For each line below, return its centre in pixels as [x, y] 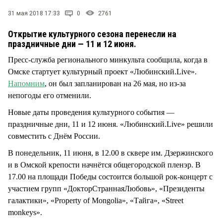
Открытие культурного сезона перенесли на [92, 34]
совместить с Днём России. [54, 136]
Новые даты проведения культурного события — [91, 112]
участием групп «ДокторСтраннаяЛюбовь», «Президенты [106, 188]
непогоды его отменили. [51, 95]
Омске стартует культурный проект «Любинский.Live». [102, 71]
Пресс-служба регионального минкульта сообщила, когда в [108, 59]
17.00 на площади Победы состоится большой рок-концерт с [110, 176]
